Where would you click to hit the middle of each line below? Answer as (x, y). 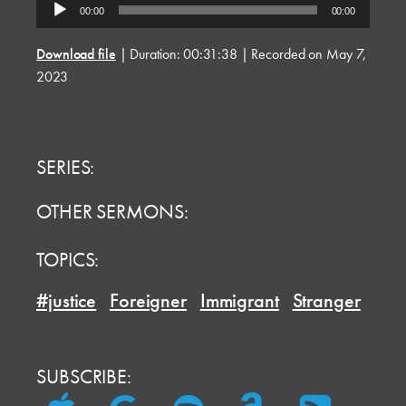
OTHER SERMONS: (112, 212)
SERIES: (66, 167)
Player (53, 25)
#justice (67, 300)
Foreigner (148, 300)
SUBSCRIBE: (86, 377)
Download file (76, 54)
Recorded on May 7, (309, 54)
